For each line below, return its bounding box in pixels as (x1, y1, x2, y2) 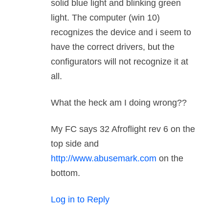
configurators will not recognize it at (51, 57, 188, 67)
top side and (51, 139, 99, 149)
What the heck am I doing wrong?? (51, 98, 187, 108)
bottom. (51, 168, 80, 178)
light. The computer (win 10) (51, 13, 160, 23)
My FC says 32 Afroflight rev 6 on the (51, 124, 195, 134)
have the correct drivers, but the (51, 42, 175, 52)
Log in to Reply (51, 195, 109, 205)
